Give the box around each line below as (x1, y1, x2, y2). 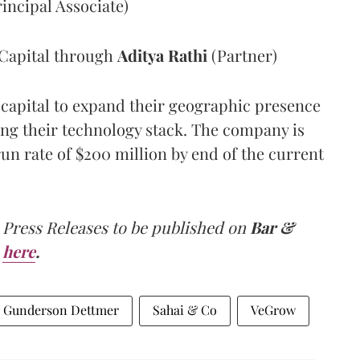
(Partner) (207, 44, 277, 66)
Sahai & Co (153, 301, 217, 318)
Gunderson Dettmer (3, 301, 119, 318)
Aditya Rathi (117, 44, 207, 66)
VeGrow (251, 301, 296, 318)
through (54, 44, 117, 66)
